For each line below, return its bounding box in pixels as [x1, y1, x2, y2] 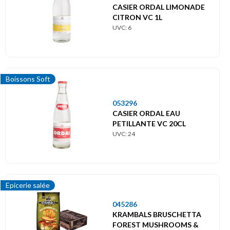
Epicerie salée [6, 181, 50, 190]
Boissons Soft [6, 74, 50, 84]
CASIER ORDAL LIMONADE [112, 2, 205, 11]
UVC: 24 [112, 129, 135, 138]
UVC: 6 [112, 23, 131, 31]
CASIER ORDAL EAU [112, 108, 180, 118]
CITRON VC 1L [112, 12, 162, 22]
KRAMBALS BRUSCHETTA [112, 209, 201, 219]
